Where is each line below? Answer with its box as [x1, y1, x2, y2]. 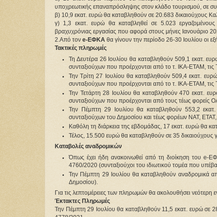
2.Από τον [55, 37, 82, 43]
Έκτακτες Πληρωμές [55, 198, 110, 204]
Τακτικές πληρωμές [55, 45, 107, 51]
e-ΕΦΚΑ [82, 37, 105, 43]
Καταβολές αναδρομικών [55, 143, 122, 150]
